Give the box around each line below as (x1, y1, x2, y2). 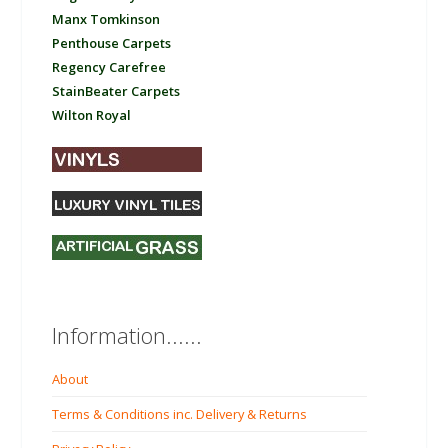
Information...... (52, 320, 203, 352)
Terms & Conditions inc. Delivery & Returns (52, 405, 308, 424)
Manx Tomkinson (52, 10, 161, 29)
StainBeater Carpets (52, 82, 181, 101)
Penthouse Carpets (52, 34, 172, 53)
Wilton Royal (52, 106, 132, 125)
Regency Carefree (52, 58, 167, 77)
